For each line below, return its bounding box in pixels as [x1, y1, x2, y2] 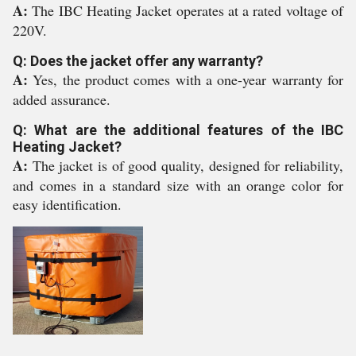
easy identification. [13, 195, 122, 214]
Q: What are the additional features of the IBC [13, 122, 343, 138]
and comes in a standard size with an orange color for [13, 176, 343, 195]
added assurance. [13, 90, 110, 109]
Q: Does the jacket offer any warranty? [13, 52, 263, 69]
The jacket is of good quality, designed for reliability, [32, 156, 344, 175]
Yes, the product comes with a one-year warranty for [33, 70, 344, 89]
